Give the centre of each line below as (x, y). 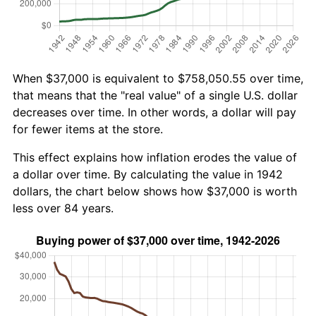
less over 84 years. (63, 208)
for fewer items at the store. (88, 129)
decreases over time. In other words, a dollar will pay (154, 112)
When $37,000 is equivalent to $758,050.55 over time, (158, 78)
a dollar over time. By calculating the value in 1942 (148, 174)
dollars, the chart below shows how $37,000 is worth (155, 191)
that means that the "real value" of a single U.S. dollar (155, 95)
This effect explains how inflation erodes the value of (155, 157)
